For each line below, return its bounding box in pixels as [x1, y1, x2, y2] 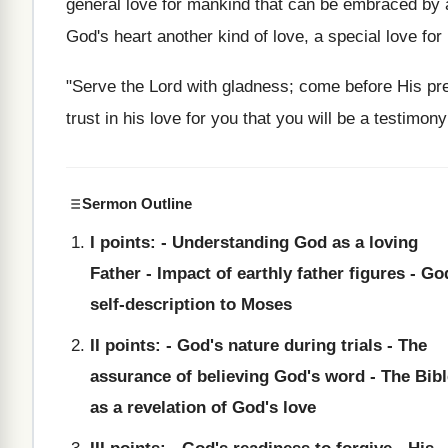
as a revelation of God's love [90, 398, 316, 417]
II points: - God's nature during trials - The [90, 336, 427, 355]
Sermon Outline [82, 195, 192, 212]
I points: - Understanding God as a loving [90, 233, 418, 252]
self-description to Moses [90, 295, 292, 314]
